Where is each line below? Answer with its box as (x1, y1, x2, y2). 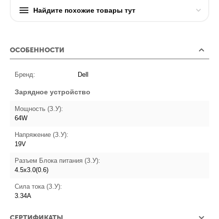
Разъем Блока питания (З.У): (15, 157, 101, 165)
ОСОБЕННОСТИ (10, 46, 65, 55)
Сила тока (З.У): (15, 183, 63, 191)
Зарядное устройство (15, 88, 90, 96)
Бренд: (15, 71, 36, 79)
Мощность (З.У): (15, 105, 64, 113)
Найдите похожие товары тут (33, 6, 136, 15)
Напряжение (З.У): (15, 131, 69, 139)
